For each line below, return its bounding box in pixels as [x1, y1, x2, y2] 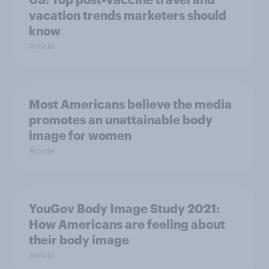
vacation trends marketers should [29, 8, 226, 23]
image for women [29, 128, 131, 143]
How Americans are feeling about [29, 217, 225, 232]
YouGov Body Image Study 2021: [29, 201, 220, 216]
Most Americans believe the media [29, 97, 232, 112]
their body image [29, 232, 129, 247]
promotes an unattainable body [29, 112, 213, 127]
